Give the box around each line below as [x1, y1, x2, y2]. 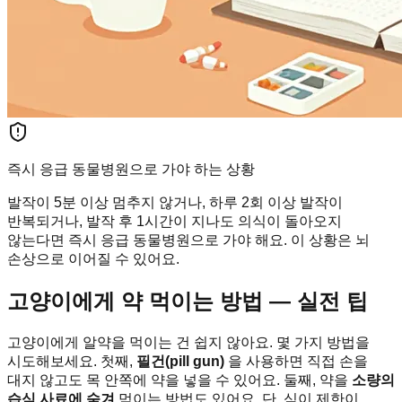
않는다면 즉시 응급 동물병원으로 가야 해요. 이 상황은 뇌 [7, 232, 370, 249]
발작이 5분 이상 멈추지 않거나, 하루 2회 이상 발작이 [7, 195, 343, 211]
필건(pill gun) [136, 354, 224, 370]
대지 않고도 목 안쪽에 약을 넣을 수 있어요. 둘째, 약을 [7, 372, 352, 389]
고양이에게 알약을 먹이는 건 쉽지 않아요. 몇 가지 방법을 [7, 335, 370, 351]
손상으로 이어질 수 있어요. [7, 251, 179, 267]
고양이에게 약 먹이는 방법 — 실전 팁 [7, 289, 368, 314]
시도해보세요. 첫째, [7, 354, 136, 370]
